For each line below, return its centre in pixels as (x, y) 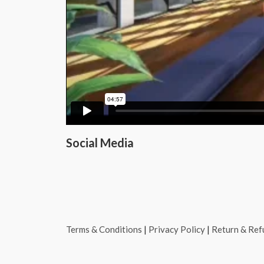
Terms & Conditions (104, 229)
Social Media (100, 143)
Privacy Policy (177, 229)
